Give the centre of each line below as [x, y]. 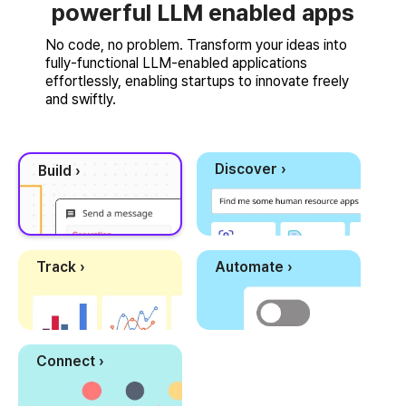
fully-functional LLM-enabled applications [176, 63]
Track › [61, 267]
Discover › [251, 169]
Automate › [254, 267]
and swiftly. [81, 100]
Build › [59, 171]
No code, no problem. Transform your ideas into [196, 45]
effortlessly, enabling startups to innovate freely [197, 82]
